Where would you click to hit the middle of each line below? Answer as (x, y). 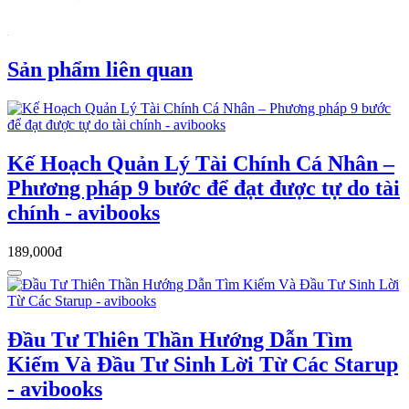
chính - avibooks (84, 213)
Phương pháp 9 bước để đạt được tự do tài (204, 189)
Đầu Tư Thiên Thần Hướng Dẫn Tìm (180, 339)
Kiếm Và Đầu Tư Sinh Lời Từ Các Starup (203, 364)
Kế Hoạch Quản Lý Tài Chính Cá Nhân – (201, 164)
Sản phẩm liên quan (100, 70)
